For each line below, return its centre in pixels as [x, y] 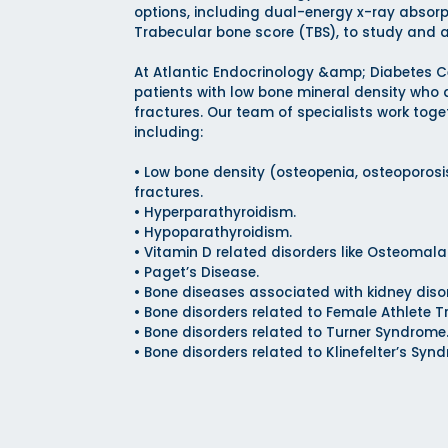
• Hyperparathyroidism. [215, 213]
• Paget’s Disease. [197, 273]
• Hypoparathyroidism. [213, 233]
